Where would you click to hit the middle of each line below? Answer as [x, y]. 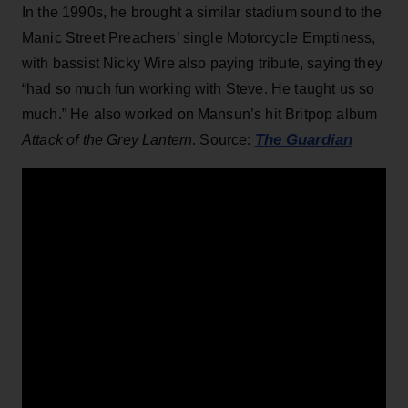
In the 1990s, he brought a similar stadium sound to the [202, 12]
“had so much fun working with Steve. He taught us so [199, 88]
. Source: [224, 139]
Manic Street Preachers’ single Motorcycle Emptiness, [199, 37]
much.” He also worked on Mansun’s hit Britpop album [200, 114]
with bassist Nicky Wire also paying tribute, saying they [202, 63]
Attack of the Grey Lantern [107, 139]
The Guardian [303, 139]
